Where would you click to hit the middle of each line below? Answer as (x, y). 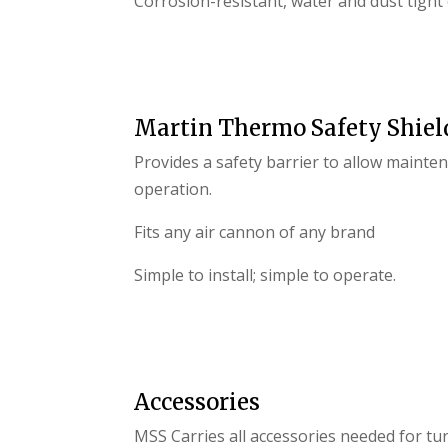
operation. (173, 189)
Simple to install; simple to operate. (265, 275)
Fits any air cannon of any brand (255, 232)
